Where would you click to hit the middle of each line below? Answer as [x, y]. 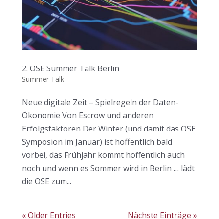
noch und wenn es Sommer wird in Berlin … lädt [108, 168]
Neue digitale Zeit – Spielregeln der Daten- [100, 102]
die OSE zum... [46, 182]
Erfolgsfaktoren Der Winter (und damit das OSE [109, 129]
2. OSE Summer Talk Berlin [70, 69]
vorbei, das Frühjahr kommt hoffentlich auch [103, 155]
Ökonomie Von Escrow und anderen [88, 116]
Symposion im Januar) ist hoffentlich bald [97, 142]
